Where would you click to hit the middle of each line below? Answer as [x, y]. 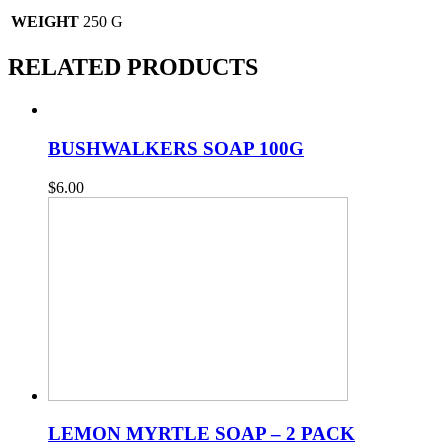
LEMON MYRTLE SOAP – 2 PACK [201, 434]
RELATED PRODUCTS [133, 67]
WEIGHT [45, 22]
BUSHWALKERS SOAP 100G [176, 148]
